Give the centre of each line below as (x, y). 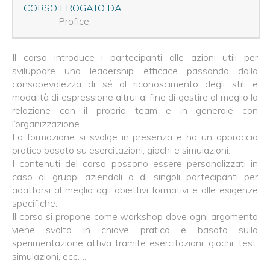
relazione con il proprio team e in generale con (135, 110)
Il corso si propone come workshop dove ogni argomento (135, 216)
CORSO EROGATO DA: (74, 8)
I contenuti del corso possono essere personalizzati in (135, 163)
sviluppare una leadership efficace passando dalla (135, 71)
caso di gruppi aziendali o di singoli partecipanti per (135, 177)
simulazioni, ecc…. (49, 256)
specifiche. (35, 203)
